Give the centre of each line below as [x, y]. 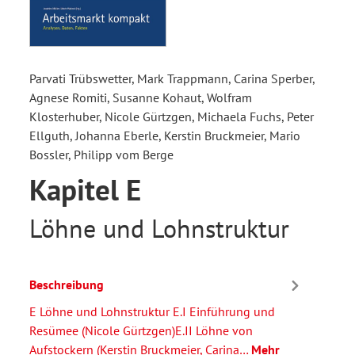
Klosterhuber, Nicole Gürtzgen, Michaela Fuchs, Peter [172, 116]
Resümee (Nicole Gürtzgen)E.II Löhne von [141, 330]
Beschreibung [67, 285]
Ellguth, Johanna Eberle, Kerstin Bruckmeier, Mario [165, 135]
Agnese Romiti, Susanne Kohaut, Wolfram [141, 97]
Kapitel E [85, 189]
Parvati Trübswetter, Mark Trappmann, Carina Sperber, [172, 78]
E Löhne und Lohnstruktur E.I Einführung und [152, 311]
